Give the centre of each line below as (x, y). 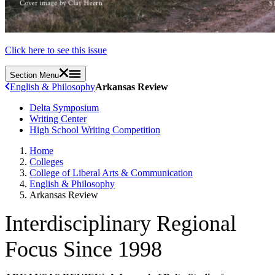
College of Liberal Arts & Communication (111, 172)
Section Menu (34, 75)
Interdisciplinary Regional (121, 223)
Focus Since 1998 (83, 249)
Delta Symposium (64, 107)
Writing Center (58, 118)
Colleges (46, 161)
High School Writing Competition (95, 130)
